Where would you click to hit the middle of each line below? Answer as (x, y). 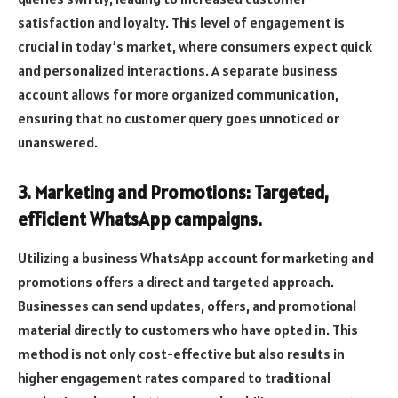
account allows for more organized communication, (178, 95)
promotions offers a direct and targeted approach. (176, 282)
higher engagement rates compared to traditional (174, 378)
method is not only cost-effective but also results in (181, 354)
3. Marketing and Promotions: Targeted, (173, 192)
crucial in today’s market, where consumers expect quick (195, 47)
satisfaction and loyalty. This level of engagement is (181, 23)
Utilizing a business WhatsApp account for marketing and (196, 258)
